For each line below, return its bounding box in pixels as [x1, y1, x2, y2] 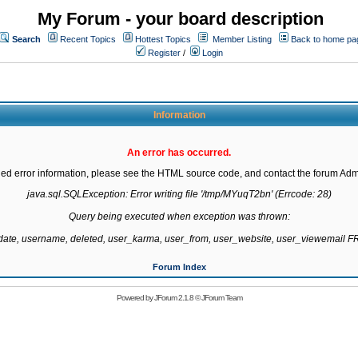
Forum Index [152, 262, 206, 272]
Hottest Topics [135, 34, 191, 44]
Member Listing [213, 34, 272, 44]
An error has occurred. [127, 147, 231, 158]
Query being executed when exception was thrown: [68, 211, 290, 222]
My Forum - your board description [38, 9, 324, 29]
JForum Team [201, 293, 242, 302]
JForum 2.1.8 [153, 293, 193, 302]
